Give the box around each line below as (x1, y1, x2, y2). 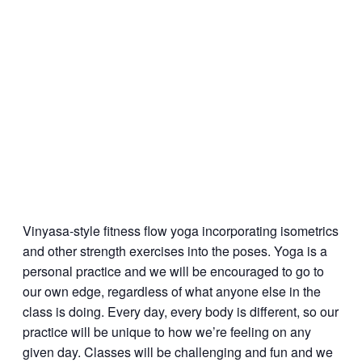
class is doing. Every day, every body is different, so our (23, 302, 339, 322)
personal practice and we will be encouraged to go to (23, 262, 324, 281)
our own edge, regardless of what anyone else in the (23, 282, 321, 301)
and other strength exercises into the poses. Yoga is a (23, 242, 327, 261)
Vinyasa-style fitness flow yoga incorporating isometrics (23, 221, 339, 241)
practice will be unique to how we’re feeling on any (23, 322, 311, 342)
